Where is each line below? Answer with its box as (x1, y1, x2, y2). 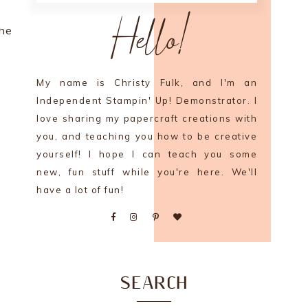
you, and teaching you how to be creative (36, 131, 258, 142)
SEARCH (119, 274, 188, 294)
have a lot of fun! (36, 184, 124, 196)
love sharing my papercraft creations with (36, 113, 258, 124)
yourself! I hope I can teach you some (36, 148, 258, 160)
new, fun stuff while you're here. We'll (36, 166, 258, 178)
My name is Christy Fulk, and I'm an (36, 77, 258, 89)
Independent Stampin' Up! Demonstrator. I (36, 95, 258, 107)
